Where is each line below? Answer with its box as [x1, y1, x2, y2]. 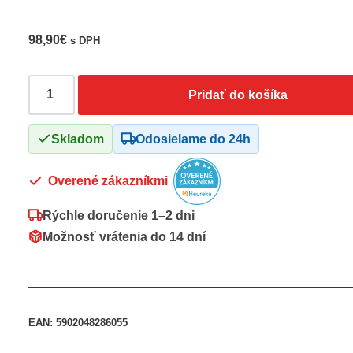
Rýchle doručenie [43, 208, 152, 222]
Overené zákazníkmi [48, 174, 169, 188]
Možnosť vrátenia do [43, 229, 170, 243]
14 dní [169, 229, 206, 243]
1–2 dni [151, 208, 195, 222]
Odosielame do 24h [136, 132, 251, 146]
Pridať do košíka [188, 87, 288, 102]
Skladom [51, 132, 105, 146]
